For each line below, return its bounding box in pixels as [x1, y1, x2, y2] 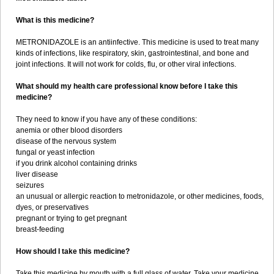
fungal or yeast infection [16, 148, 95, 157]
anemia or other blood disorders [16, 126, 122, 135]
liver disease [16, 170, 58, 179]
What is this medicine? [16, 16, 94, 24]
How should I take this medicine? [16, 247, 130, 256]
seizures [16, 181, 44, 190]
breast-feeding [16, 225, 64, 234]
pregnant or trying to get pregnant [16, 214, 127, 223]
